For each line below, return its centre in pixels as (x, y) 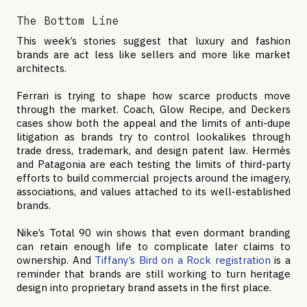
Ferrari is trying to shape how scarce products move (153, 96)
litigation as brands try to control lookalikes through (153, 137)
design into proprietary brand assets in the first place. (144, 287)
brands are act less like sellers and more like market (153, 54)
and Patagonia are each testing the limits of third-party (153, 164)
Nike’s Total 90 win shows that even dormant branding (153, 233)
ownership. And (56, 260)
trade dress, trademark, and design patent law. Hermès (153, 150)
